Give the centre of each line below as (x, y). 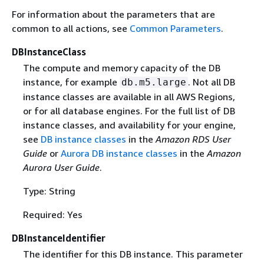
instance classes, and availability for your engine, (129, 125)
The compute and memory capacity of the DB (121, 67)
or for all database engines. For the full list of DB (129, 110)
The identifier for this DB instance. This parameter (133, 254)
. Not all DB (211, 82)
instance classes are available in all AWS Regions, (129, 96)
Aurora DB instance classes (119, 153)
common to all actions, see (71, 28)
